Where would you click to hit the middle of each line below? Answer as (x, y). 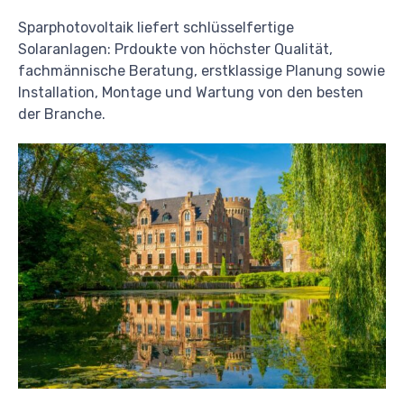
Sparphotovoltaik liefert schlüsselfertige (156, 27)
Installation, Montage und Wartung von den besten (191, 92)
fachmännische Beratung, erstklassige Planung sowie (202, 70)
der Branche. (62, 114)
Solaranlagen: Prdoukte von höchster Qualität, (175, 49)
